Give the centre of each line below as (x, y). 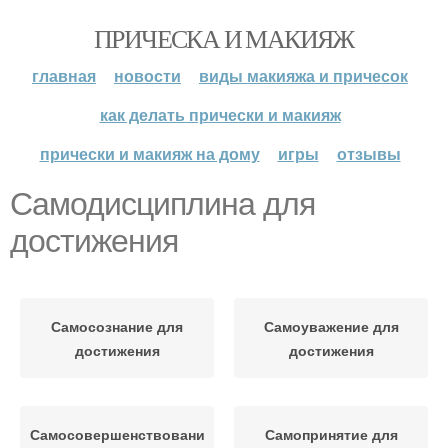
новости (147, 75)
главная (64, 75)
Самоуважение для (331, 326)
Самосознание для (117, 326)
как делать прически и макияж (220, 114)
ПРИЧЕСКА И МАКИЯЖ (224, 38)
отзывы (368, 153)
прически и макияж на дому (149, 153)
